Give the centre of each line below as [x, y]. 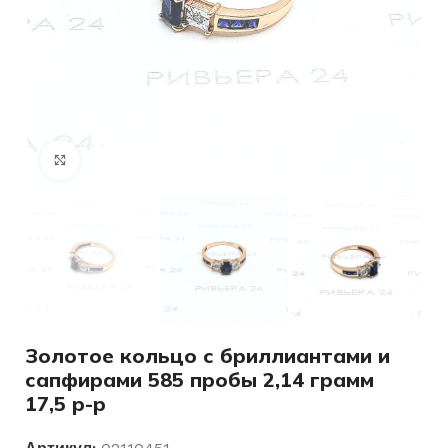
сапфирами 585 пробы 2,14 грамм [199, 379]
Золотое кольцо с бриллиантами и [207, 355]
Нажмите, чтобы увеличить [168, 159]
